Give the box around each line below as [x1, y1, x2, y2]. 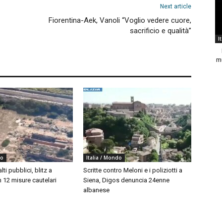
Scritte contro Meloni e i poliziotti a [83, 166, 182, 174]
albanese [83, 186, 110, 194]
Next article [160, 3, 191, 10]
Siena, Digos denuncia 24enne [83, 176, 169, 184]
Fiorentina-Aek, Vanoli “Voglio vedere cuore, [49, 16, 191, 25]
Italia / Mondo [86, 154, 122, 161]
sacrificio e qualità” [130, 26, 191, 35]
